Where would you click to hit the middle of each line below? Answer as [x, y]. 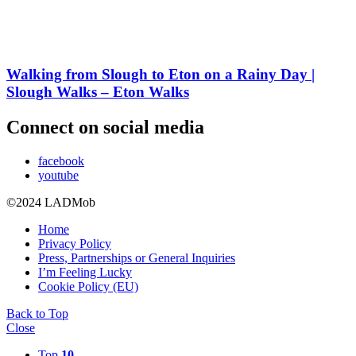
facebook [61, 161]
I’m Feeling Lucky [85, 273]
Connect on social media [105, 128]
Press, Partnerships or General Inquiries [137, 258]
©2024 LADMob [51, 203]
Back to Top [37, 314]
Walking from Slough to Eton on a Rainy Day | [161, 75]
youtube [58, 176]
